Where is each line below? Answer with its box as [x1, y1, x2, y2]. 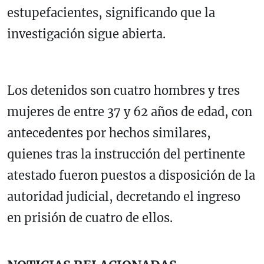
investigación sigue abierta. [7, 26, 166, 41]
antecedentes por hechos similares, [7, 125, 211, 140]
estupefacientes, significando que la [7, 5, 215, 20]
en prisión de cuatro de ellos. [7, 210, 173, 225]
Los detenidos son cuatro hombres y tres [7, 82, 240, 98]
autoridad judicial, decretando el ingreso [7, 189, 240, 204]
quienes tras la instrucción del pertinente [7, 146, 245, 161]
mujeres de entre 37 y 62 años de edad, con [7, 104, 252, 119]
